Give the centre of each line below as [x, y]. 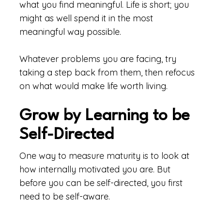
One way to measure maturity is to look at [104, 156]
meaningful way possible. [70, 32]
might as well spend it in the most [86, 18]
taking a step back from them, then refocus [107, 72]
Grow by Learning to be [105, 116]
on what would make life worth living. [93, 86]
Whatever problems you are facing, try [98, 59]
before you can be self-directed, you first [101, 183]
